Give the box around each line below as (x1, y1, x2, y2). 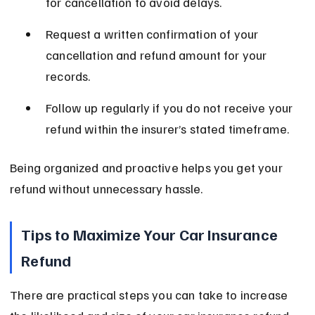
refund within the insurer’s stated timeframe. (46, 121, 290, 137)
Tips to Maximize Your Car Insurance (21, 224, 281, 245)
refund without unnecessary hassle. (10, 181, 203, 197)
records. (46, 68, 91, 84)
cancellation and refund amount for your (46, 47, 270, 63)
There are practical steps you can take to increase (10, 287, 291, 303)
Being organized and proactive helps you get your (10, 160, 285, 176)
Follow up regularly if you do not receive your (46, 100, 296, 116)
